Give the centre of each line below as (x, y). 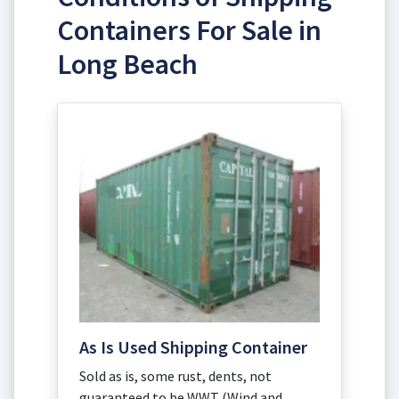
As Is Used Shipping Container (193, 347)
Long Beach (127, 64)
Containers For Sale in (189, 30)
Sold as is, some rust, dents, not (175, 376)
